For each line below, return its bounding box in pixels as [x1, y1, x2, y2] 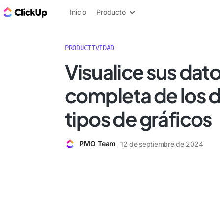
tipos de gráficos [65, 106, 212, 131]
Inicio [70, 8, 86, 16]
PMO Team [80, 139, 116, 148]
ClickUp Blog [49, 6, 99, 17]
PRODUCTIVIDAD [65, 44, 114, 52]
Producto [96, 8, 126, 16]
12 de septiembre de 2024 [120, 139, 203, 148]
